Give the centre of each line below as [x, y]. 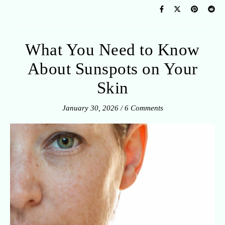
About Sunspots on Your [113, 69]
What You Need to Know [113, 49]
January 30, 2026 [90, 108]
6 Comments [144, 108]
